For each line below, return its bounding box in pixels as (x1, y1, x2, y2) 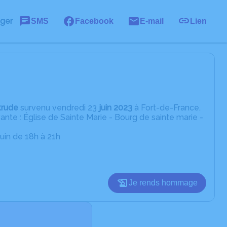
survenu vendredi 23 (18, 103, 99, 112)
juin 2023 (99, 103, 132, 112)
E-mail (140, 17, 164, 25)
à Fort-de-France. (132, 103, 201, 112)
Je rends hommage (129, 178, 198, 187)
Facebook (75, 17, 113, 25)
